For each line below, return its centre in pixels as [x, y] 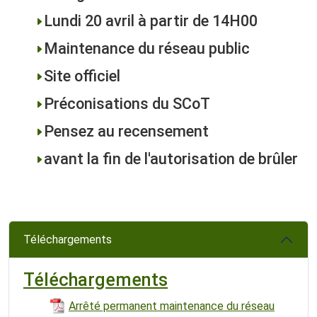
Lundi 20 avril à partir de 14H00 [151, 21]
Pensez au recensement [126, 131]
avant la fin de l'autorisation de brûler [171, 158]
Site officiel [82, 76]
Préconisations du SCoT [127, 103]
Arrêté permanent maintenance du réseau [172, 306]
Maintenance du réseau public [147, 48]
